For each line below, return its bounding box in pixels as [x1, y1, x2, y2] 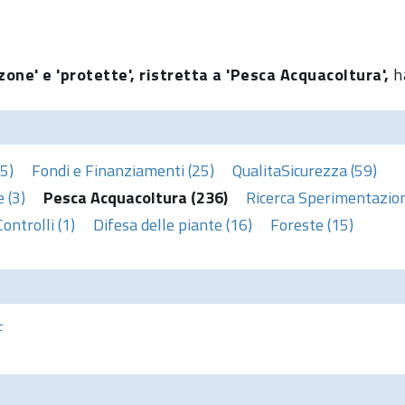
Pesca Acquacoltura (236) [43, 184, 228, 210]
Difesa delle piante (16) [93, 212, 252, 237]
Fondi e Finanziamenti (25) [32, 157, 214, 183]
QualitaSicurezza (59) [232, 157, 377, 183]
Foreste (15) [270, 212, 353, 237]
